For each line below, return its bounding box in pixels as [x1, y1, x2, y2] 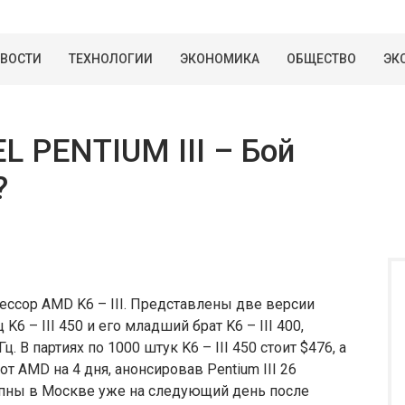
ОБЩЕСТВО [287, 52, 356, 66]
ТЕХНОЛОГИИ [69, 52, 153, 66]
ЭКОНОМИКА [180, 52, 259, 66]
